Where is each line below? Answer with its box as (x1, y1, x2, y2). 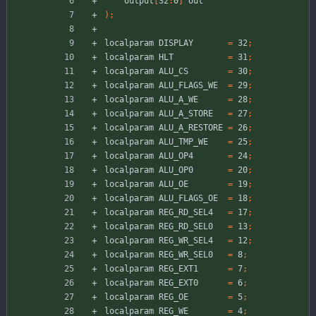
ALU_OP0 (159, 165, 193, 176)
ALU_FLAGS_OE (159, 193, 218, 204)
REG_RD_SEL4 (159, 207, 213, 218)
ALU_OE (159, 179, 188, 190)
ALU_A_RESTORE (159, 123, 223, 133)
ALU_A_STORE (159, 109, 213, 119)
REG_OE (159, 292, 188, 303)
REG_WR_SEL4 (159, 236, 213, 246)
